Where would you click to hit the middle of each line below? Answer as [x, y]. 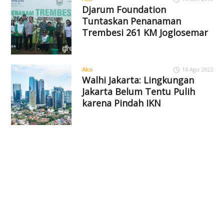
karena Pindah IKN [121, 103]
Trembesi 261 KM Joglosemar [145, 32]
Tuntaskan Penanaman [131, 21]
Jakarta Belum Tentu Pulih [138, 91]
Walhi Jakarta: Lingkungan [138, 80]
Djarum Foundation [124, 9]
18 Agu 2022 [197, 69]
